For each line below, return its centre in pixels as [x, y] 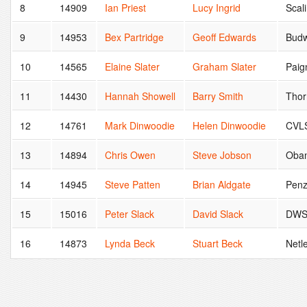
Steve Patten [133, 184]
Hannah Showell [140, 96]
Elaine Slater [133, 66]
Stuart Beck [218, 243]
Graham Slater [225, 66]
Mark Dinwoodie [140, 125]
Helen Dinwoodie [230, 125]
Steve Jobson [222, 155]
